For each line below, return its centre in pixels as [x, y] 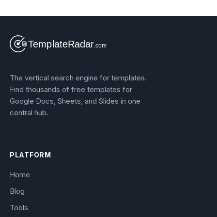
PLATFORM [31, 155]
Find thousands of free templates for [71, 90]
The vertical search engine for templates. [78, 78]
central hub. [29, 113]
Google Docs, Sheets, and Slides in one [75, 101]
